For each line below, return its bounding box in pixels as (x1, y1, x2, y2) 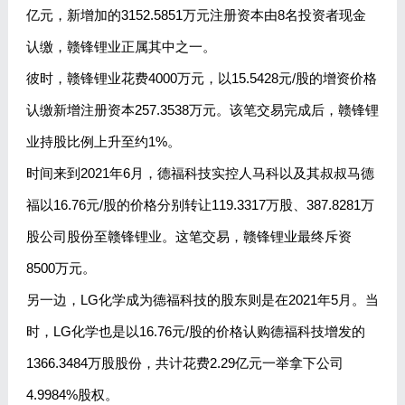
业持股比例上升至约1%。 (25, 134, 181, 150)
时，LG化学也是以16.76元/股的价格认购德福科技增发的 (25, 324, 365, 340)
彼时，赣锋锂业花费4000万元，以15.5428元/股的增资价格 (25, 71, 377, 87)
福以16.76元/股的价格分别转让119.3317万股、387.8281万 (25, 197, 374, 213)
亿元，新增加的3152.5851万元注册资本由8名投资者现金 (25, 7, 366, 24)
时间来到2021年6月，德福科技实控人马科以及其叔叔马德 (25, 165, 374, 182)
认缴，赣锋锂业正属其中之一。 (25, 39, 216, 55)
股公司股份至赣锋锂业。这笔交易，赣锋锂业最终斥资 (25, 229, 352, 245)
